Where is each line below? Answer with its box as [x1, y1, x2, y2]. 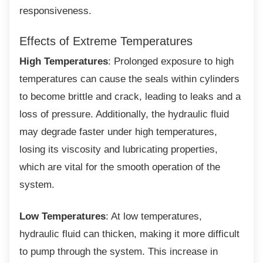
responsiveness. [19, 5, 92, 16]
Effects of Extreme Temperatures [19, 35, 193, 48]
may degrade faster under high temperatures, [19, 126, 217, 137]
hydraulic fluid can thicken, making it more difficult [19, 228, 240, 240]
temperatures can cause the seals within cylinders [19, 73, 240, 85]
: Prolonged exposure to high [108, 56, 234, 67]
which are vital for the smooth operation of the [19, 161, 220, 173]
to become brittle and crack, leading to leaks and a [19, 91, 241, 102]
